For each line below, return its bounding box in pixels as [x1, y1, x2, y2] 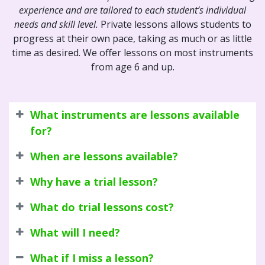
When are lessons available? [30, 148, 178, 163]
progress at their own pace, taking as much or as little [13, 31, 252, 45]
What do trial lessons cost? [30, 199, 174, 214]
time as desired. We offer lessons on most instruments [12, 46, 253, 59]
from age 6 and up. [91, 60, 174, 73]
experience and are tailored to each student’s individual [19, 3, 246, 17]
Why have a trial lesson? [30, 174, 158, 189]
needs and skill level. [14, 17, 98, 31]
